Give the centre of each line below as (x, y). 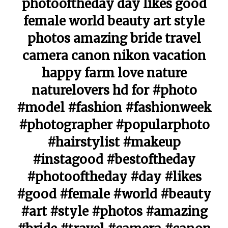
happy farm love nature (114, 73)
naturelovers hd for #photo (114, 90)
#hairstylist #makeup (114, 142)
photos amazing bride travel (114, 38)
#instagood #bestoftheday (114, 160)
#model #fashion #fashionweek (114, 108)
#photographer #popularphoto (114, 125)
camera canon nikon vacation (114, 56)
